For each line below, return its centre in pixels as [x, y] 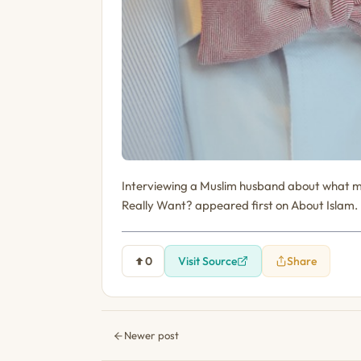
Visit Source [207, 261]
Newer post [151, 335]
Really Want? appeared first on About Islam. [240, 205]
